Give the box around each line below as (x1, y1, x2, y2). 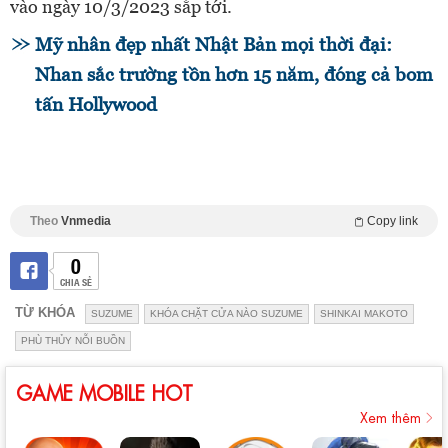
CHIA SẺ (59, 274, 92, 290)
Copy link (367, 214, 418, 229)
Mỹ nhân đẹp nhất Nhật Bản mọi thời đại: (35, 34, 392, 56)
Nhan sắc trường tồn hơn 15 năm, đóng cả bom (35, 64, 433, 86)
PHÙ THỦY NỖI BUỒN (21, 335, 125, 347)
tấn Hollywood (35, 94, 157, 116)
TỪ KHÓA (15, 305, 75, 321)
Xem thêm (360, 407, 421, 426)
